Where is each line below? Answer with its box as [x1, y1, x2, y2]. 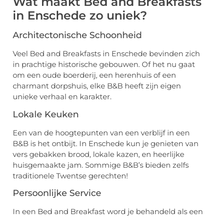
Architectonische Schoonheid [13, 30, 142, 41]
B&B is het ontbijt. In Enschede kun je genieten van [13, 138, 198, 148]
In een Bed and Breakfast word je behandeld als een [13, 207, 203, 217]
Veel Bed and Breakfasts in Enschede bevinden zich [13, 49, 200, 59]
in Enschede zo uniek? [13, 8, 147, 23]
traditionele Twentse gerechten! [13, 171, 128, 180]
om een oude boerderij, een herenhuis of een [13, 70, 176, 80]
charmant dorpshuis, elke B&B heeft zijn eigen [13, 81, 181, 91]
